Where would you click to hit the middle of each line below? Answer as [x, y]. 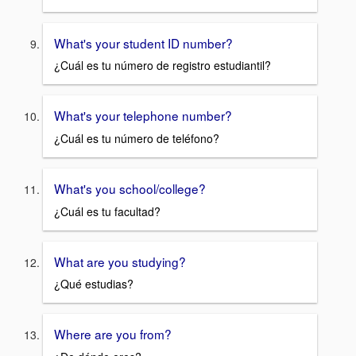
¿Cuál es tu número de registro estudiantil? [163, 66]
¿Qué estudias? [94, 284]
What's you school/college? [130, 188]
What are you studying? [120, 261]
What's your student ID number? [143, 43]
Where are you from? [113, 334]
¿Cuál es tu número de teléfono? [137, 138]
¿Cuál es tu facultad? [107, 211]
